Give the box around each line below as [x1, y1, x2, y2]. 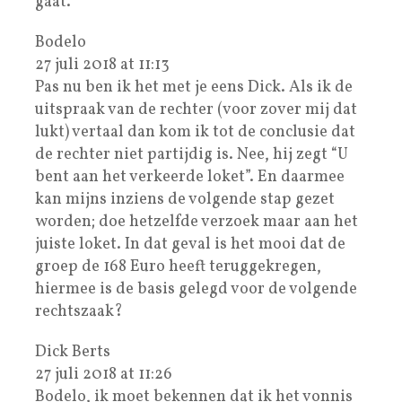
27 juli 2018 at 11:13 [35, 53, 170, 76]
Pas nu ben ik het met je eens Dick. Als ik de [35, 75, 353, 99]
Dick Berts [35, 340, 110, 363]
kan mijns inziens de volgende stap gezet [35, 188, 335, 211]
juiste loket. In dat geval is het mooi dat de [35, 232, 345, 256]
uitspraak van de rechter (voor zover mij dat [35, 98, 357, 121]
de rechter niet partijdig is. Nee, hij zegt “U [35, 143, 348, 166]
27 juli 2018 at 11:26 [35, 363, 172, 386]
